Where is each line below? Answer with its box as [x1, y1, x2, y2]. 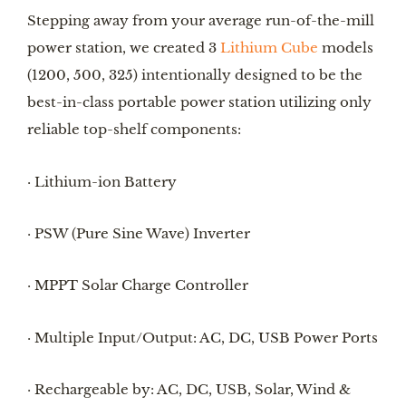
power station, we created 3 [27, 39, 217, 57]
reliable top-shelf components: [27, 121, 241, 139]
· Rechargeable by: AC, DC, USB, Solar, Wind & [27, 381, 351, 399]
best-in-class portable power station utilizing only [27, 93, 372, 111]
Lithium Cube [217, 39, 318, 57]
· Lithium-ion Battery [27, 172, 177, 190]
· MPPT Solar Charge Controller [27, 276, 248, 295]
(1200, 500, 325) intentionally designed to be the [27, 66, 362, 84]
